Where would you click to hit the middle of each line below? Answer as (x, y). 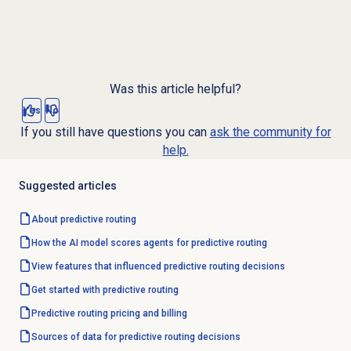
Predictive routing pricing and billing (109, 314)
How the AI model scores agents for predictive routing (149, 243)
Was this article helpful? (175, 89)
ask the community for (270, 132)
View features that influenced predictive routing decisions (158, 267)
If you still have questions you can (115, 132)
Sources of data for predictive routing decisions (136, 337)
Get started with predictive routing (105, 290)
